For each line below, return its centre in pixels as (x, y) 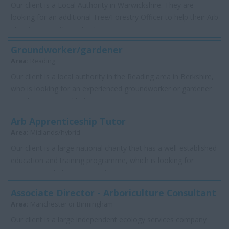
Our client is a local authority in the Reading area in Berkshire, (112, 77)
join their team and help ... (53, 101)
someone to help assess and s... (64, 173)
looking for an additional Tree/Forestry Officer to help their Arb (114, 17)
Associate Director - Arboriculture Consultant (113, 193)
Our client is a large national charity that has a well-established (114, 148)
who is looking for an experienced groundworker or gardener (111, 89)
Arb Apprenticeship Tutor (68, 121)
